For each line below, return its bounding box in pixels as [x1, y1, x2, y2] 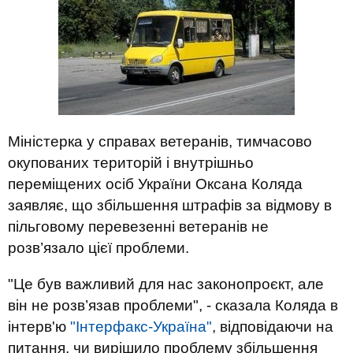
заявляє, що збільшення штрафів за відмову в [8, 197, 332, 214]
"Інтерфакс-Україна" [70, 318, 212, 335]
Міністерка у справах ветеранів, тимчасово [8, 133, 312, 150]
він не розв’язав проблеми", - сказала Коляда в [8, 297, 338, 314]
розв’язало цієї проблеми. [8, 240, 189, 256]
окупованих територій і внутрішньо [8, 154, 254, 171]
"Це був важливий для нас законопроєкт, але [8, 276, 324, 292]
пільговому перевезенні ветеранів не [8, 218, 269, 235]
